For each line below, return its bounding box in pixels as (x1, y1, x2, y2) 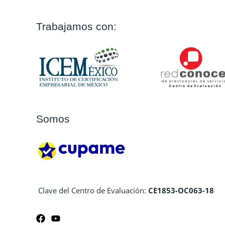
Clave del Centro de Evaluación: (36, 185, 148, 196)
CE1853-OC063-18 (148, 185, 214, 196)
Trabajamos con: (36, 20, 117, 32)
